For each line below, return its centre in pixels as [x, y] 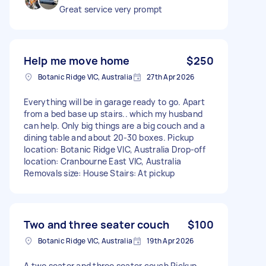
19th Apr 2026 [170, 240]
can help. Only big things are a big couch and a [114, 125]
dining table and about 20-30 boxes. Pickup [109, 137]
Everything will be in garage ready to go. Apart [114, 102]
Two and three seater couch [96, 224]
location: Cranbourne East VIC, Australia [102, 161]
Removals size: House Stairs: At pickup [99, 173]
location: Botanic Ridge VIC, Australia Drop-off [115, 149]
